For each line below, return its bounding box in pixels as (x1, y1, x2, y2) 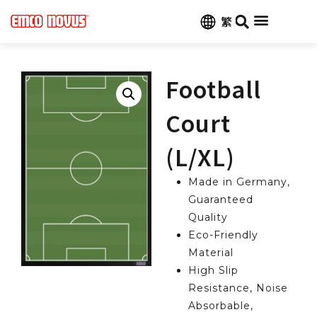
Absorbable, (188, 299, 253, 312)
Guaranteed (188, 192, 253, 206)
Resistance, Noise (188, 281, 288, 294)
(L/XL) (166, 139, 235, 173)
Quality (188, 210, 228, 224)
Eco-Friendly (188, 228, 258, 241)
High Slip (188, 263, 238, 277)
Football (166, 71, 261, 105)
